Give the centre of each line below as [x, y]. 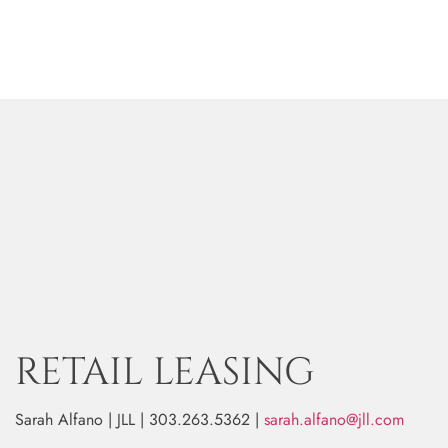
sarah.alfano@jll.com [334, 419]
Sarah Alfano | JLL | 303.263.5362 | [139, 419]
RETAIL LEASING [164, 372]
